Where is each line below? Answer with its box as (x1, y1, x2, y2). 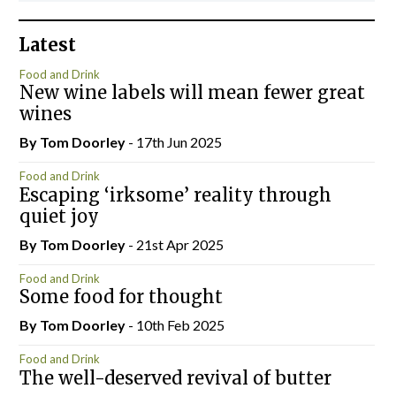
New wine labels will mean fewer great (19, 81, 365, 103)
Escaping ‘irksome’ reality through (19, 183, 331, 206)
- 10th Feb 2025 (127, 316, 225, 333)
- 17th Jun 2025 (127, 133, 222, 150)
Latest (19, 34, 76, 56)
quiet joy (19, 204, 99, 227)
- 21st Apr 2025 (127, 235, 224, 253)
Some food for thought (19, 286, 223, 308)
